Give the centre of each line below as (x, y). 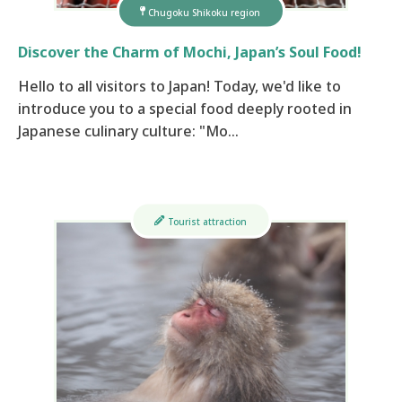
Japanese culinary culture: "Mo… (128, 131)
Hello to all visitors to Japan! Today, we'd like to (179, 87)
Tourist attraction (207, 221)
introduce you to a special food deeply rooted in (185, 109)
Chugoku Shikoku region (204, 12)
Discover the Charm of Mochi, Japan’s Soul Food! (190, 52)
